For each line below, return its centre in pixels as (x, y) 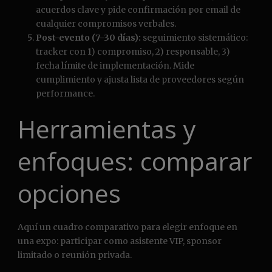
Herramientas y (107, 129)
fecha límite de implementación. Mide (115, 66)
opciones (69, 193)
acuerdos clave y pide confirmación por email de (138, 10)
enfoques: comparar (135, 161)
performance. (65, 94)
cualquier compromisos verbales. (106, 24)
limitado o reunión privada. (75, 255)
